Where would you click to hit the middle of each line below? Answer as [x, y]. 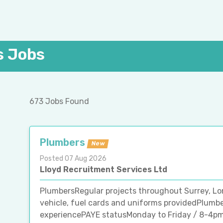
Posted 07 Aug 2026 [73, 158]
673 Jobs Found [59, 101]
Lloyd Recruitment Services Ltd [104, 169]
